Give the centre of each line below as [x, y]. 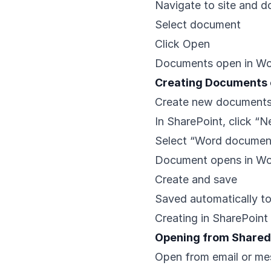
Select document [198, 24]
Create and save [196, 179]
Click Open [182, 44]
